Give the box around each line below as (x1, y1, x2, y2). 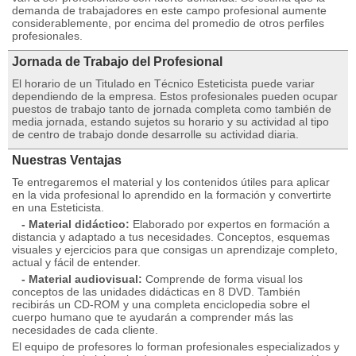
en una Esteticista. (12, 201, 104, 214)
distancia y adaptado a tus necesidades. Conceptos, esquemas (12, 230, 330, 243)
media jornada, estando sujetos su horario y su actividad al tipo (12, 115, 329, 128)
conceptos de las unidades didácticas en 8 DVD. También (12, 285, 300, 298)
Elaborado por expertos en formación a (130, 218, 330, 230)
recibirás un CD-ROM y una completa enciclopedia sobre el (12, 298, 310, 311)
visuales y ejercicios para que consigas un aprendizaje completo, (12, 243, 338, 256)
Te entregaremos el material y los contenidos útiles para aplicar (12, 176, 330, 188)
